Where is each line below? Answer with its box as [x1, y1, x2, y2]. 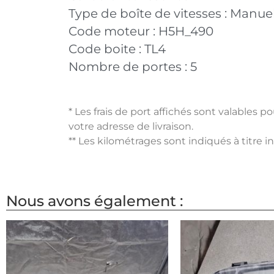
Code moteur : [68, 23, 158, 39]
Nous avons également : [6, 191, 183, 210]
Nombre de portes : [68, 59, 190, 74]
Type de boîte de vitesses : [68, 6, 230, 21]
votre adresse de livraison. [68, 120, 193, 132]
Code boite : [68, 41, 144, 56]
